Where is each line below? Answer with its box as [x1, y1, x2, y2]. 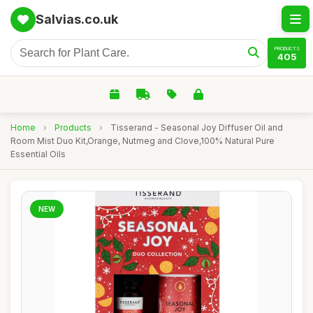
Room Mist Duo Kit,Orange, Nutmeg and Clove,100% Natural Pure [10, 136, 275, 146]
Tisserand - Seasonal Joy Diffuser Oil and [110, 122, 283, 133]
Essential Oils [10, 149, 66, 159]
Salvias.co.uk [36, 12, 118, 27]
